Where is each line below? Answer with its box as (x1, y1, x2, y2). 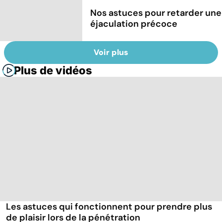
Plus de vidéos (14, 64, 92, 77)
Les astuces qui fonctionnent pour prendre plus (6, 201, 212, 213)
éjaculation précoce (90, 17, 178, 30)
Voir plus (94, 47, 128, 58)
